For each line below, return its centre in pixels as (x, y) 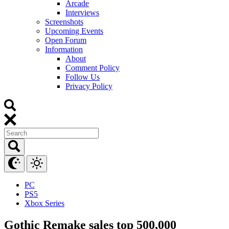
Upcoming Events (74, 31)
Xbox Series (44, 203)
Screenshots (64, 21)
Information (64, 49)
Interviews (82, 12)
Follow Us (83, 77)
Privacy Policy (89, 86)
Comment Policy (93, 67)
